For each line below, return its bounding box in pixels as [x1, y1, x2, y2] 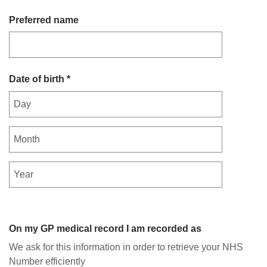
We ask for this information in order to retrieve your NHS [9, 242, 243, 252]
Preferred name [9, 14, 79, 25]
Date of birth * [9, 74, 70, 84]
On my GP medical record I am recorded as [9, 223, 201, 234]
